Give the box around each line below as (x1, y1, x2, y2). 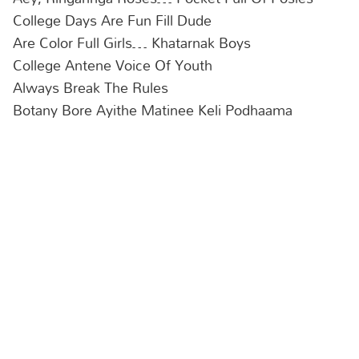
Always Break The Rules (13, 73, 168, 103)
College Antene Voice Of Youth (13, 50, 212, 80)
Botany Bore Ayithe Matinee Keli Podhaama (13, 95, 292, 125)
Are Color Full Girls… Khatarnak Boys (13, 28, 251, 58)
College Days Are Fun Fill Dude (13, 6, 212, 35)
